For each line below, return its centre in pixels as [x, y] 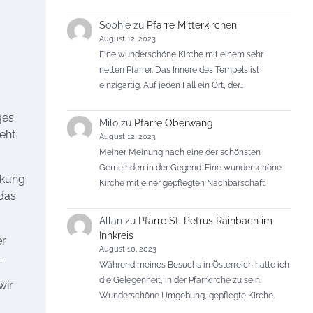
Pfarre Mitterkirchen [192, 25]
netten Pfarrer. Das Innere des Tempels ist [180, 70]
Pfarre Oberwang [174, 123]
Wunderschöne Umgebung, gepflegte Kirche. [187, 296]
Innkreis [117, 235]
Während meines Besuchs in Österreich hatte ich [195, 265]
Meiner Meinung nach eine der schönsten [180, 152]
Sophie [115, 25]
